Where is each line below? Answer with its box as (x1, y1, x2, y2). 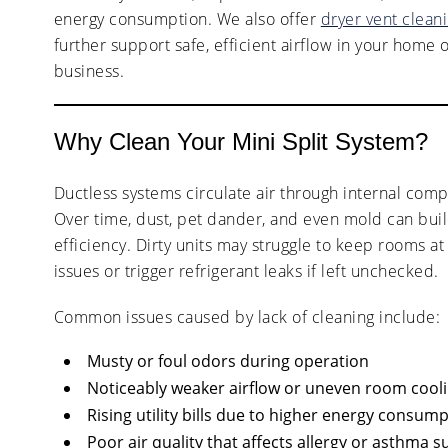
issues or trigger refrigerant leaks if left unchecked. (53, 259, 439, 282)
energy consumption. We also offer (53, 7, 321, 30)
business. (53, 59, 125, 82)
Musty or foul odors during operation (86, 349, 369, 372)
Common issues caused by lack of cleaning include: (53, 305, 441, 328)
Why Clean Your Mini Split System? (53, 127, 428, 155)
